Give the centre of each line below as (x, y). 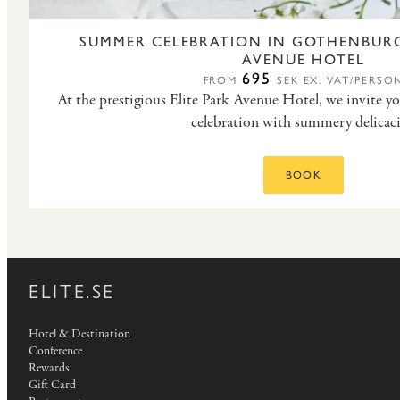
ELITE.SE (72, 291)
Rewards (49, 368)
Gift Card (52, 385)
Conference (55, 351)
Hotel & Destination (79, 334)
